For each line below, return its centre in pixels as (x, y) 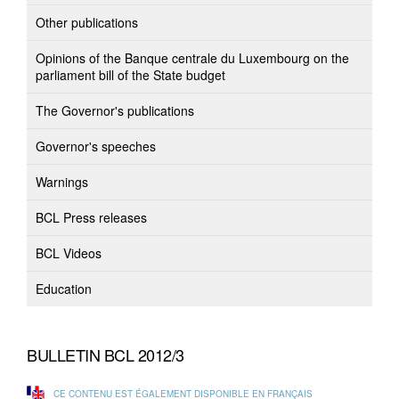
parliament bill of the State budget (130, 75)
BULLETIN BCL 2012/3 (106, 354)
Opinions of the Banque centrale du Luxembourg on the (192, 58)
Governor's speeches (96, 146)
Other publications (87, 22)
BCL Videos (69, 253)
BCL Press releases (91, 217)
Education (64, 289)
